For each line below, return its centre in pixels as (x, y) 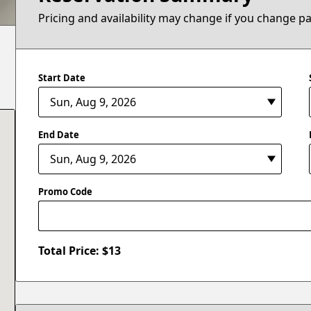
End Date (59, 134)
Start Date (62, 77)
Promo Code (66, 192)
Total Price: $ (74, 251)
